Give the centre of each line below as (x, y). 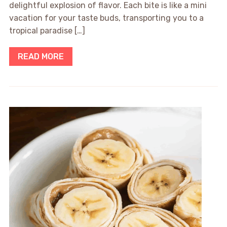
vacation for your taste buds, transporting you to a (106, 18)
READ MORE (41, 57)
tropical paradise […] (47, 31)
